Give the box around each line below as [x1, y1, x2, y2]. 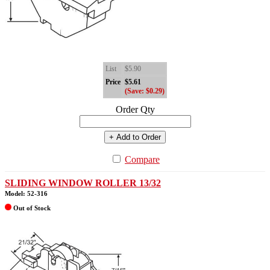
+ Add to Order [109, 132, 161, 142]
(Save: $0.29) [125, 86, 165, 95]
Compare [125, 154, 160, 165]
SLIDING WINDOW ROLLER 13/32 [5, 177, 161, 188]
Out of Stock [11, 204, 51, 212]
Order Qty [115, 104, 155, 115]
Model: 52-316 [5, 189, 48, 197]
